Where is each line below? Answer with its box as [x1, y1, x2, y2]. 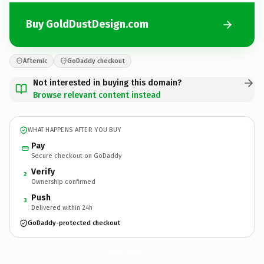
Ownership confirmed [31, 177, 95, 186]
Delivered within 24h [31, 203, 93, 212]
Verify [31, 166, 55, 177]
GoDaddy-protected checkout [28, 219, 120, 227]
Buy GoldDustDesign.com [26, 18, 148, 31]
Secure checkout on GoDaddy [31, 151, 121, 160]
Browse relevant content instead [33, 90, 161, 100]
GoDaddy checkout [67, 57, 125, 65]
